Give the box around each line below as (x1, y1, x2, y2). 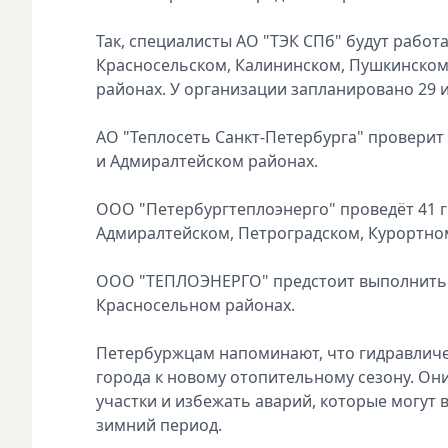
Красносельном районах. (96, 293, 295, 316)
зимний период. (96, 413, 222, 436)
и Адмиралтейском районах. (96, 149, 318, 172)
